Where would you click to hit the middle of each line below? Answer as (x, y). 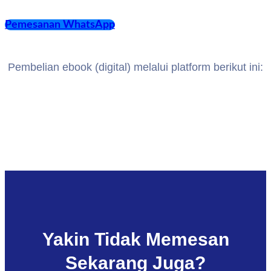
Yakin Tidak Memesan (135, 239)
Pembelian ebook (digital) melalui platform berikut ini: (135, 67)
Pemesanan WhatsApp (60, 25)
